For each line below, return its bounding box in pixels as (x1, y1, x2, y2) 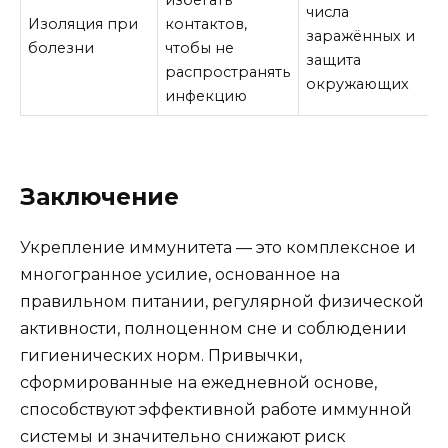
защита (306, 50, 362, 69)
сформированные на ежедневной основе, (20, 372, 377, 392)
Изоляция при (28, 14, 139, 33)
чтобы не (165, 38, 235, 57)
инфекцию (165, 86, 248, 105)
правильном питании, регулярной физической (20, 291, 424, 311)
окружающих (306, 74, 410, 93)
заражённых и (306, 26, 416, 45)
